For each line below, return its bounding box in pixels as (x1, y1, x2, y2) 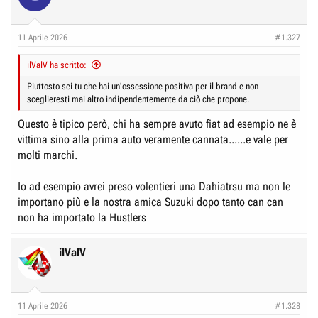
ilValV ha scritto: (27, 59, 87, 70)
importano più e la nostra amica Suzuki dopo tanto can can (18, 194, 283, 209)
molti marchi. (18, 148, 77, 162)
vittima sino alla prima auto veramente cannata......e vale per (18, 132, 288, 146)
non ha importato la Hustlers (18, 210, 146, 224)
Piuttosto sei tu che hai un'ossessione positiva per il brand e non (27, 80, 258, 92)
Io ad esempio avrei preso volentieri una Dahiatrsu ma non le (18, 179, 290, 193)
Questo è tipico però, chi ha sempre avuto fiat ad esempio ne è (18, 116, 296, 131)
